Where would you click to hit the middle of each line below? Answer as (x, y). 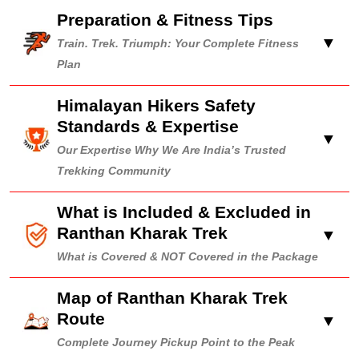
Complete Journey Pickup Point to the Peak (176, 343)
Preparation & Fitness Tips (165, 20)
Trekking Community (114, 171)
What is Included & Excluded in (184, 212)
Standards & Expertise (148, 126)
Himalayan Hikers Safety (156, 105)
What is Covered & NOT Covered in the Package (188, 257)
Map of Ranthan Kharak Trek (172, 298)
